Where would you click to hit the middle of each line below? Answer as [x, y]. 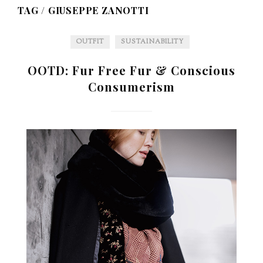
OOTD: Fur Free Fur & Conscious [131, 70]
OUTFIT [90, 42]
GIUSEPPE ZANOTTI [98, 10]
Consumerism [131, 87]
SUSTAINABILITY [152, 42]
